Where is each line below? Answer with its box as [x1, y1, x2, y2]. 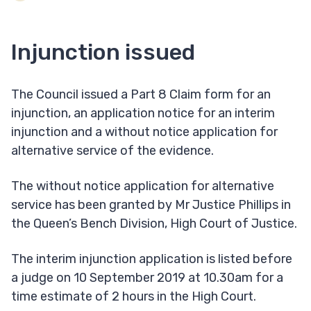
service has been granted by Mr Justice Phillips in [11, 197, 291, 213]
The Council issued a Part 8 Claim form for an [11, 87, 271, 103]
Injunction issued [11, 39, 195, 66]
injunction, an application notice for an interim [11, 106, 275, 121]
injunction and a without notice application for [11, 124, 278, 140]
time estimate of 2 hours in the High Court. [11, 289, 256, 305]
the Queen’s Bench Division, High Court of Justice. [11, 216, 300, 232]
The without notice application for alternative [11, 178, 274, 194]
